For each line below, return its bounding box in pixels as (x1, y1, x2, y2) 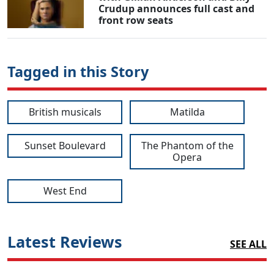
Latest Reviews (7, 231, 122, 252)
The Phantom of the (141, 138, 234, 152)
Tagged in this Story (7, 61, 149, 81)
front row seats (98, 13, 174, 27)
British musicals (28, 105, 102, 119)
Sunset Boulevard (24, 138, 106, 152)
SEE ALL (230, 237, 267, 251)
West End (43, 183, 87, 198)
